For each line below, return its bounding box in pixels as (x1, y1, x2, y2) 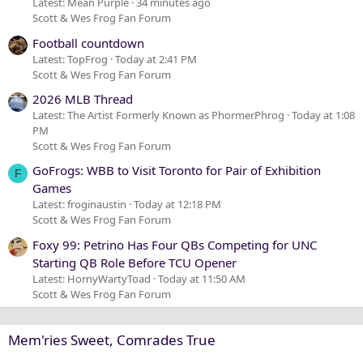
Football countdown (32, 34, 144, 51)
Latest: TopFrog (32, 51, 108, 66)
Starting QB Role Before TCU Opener (32, 254, 237, 271)
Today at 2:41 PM (115, 51, 197, 66)
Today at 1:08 (292, 107, 355, 122)
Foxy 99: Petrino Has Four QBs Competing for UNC (32, 236, 317, 253)
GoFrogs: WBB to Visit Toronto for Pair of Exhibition (32, 162, 321, 179)
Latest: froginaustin (32, 197, 126, 212)
